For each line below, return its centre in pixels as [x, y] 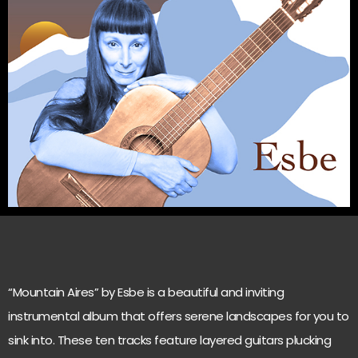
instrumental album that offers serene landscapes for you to [179, 316]
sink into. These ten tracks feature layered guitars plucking [169, 340]
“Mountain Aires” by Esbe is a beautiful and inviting [146, 292]
